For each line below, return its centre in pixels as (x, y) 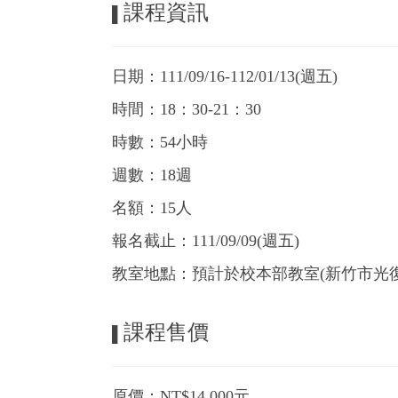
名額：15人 (152, 208)
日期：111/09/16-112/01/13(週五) (225, 77)
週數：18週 (152, 175)
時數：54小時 (160, 143)
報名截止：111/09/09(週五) (206, 241)
